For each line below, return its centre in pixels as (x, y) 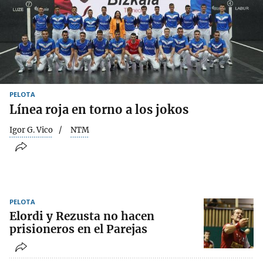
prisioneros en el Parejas (78, 229)
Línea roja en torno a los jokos (99, 109)
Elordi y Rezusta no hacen (82, 216)
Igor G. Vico (31, 130)
